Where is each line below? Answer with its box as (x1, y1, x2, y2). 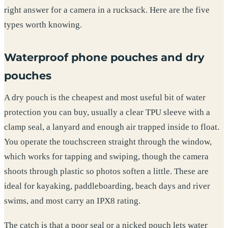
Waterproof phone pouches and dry (4, 50, 205, 64)
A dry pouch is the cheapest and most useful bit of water (4, 93, 206, 103)
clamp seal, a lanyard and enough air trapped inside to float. (4, 122, 219, 132)
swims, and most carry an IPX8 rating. (4, 196, 140, 206)
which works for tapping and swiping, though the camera (4, 152, 209, 162)
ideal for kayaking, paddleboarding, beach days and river (4, 181, 210, 191)
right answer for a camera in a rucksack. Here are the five (4, 5, 210, 15)
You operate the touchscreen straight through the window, (4, 137, 212, 147)
